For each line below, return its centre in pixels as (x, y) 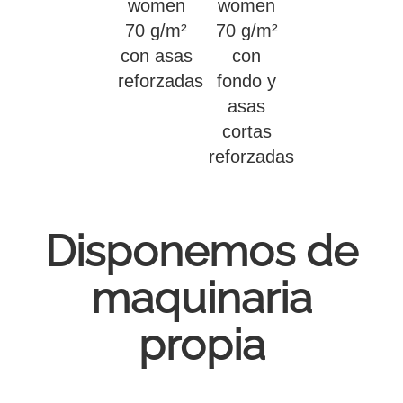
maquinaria (201, 297)
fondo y (247, 81)
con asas (156, 55)
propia (201, 344)
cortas (246, 131)
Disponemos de (201, 251)
